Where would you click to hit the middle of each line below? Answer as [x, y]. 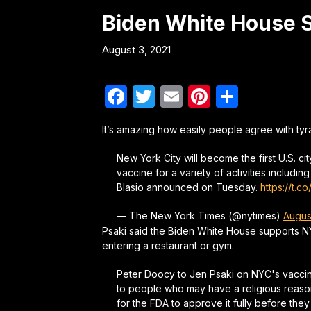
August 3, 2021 [136, 49]
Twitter [192, 96]
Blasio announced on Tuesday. [188, 187]
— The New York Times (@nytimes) [200, 215]
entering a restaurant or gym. [168, 245]
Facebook [179, 96]
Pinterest [257, 96]
